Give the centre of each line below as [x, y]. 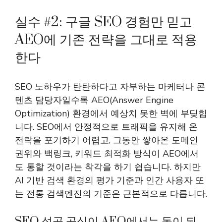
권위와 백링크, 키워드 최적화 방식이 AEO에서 [107, 154]
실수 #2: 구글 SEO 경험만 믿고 [104, 22]
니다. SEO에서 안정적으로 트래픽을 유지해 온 [106, 127]
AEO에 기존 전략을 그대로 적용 [106, 40]
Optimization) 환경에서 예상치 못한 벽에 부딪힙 [111, 113]
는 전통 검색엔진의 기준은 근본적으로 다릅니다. [111, 194]
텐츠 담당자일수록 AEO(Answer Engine [94, 100]
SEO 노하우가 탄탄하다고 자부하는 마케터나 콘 [110, 87]
